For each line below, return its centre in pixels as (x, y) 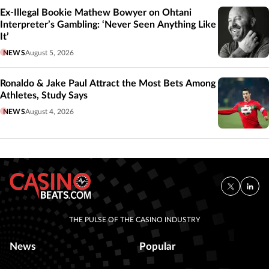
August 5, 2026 (49, 53)
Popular (157, 246)
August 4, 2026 (49, 111)
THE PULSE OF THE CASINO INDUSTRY (134, 219)
